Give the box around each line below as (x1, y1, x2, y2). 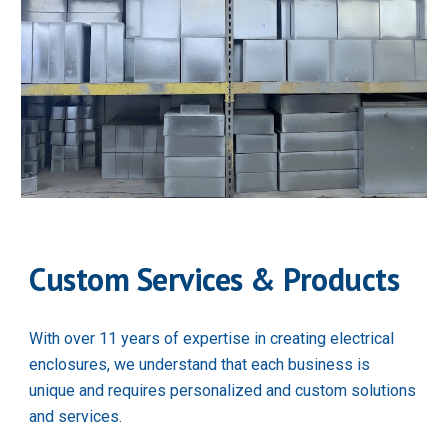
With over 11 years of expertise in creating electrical (29, 329, 395, 349)
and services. (29, 407, 123, 427)
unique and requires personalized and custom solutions (29, 381, 417, 401)
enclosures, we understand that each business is (29, 355, 371, 375)
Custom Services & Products (29, 258, 400, 301)
